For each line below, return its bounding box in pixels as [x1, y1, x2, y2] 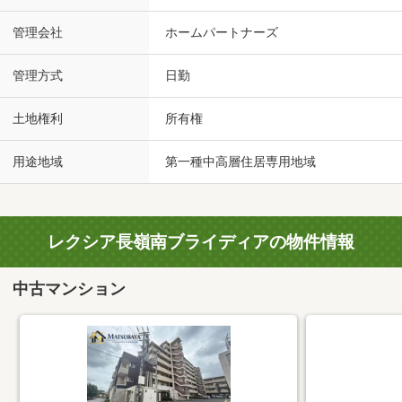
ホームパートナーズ [165, 25, 278, 40]
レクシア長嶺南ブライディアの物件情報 [48, 232, 354, 253]
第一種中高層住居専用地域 [165, 154, 316, 170]
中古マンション [13, 279, 127, 298]
